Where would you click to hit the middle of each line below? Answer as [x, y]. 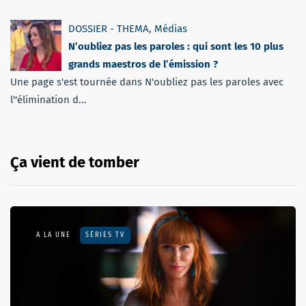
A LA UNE [54, 235]
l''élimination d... [48, 99]
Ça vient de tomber [75, 162]
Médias [171, 28]
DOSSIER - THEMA [109, 28]
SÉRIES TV [105, 235]
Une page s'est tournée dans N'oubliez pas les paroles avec [147, 82]
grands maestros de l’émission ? [143, 64]
